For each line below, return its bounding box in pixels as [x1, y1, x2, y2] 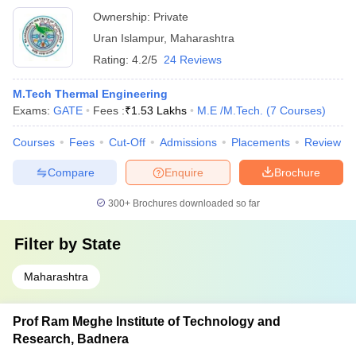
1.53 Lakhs [131, 104, 187, 117]
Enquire [164, 165, 203, 179]
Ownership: [93, 10, 153, 23]
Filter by [14, 235, 82, 253]
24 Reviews [164, 53, 222, 66]
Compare [47, 165, 95, 179]
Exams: [13, 104, 53, 117]
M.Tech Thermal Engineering [13, 87, 168, 100]
